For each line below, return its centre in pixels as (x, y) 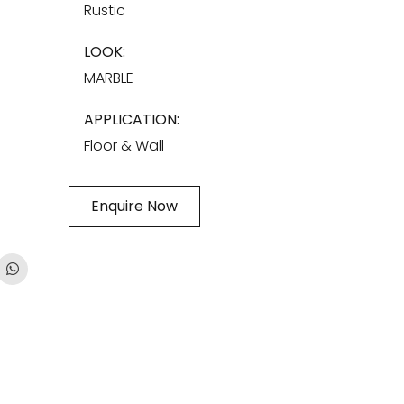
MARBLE (109, 78)
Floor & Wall (124, 146)
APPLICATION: (132, 119)
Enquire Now (134, 206)
